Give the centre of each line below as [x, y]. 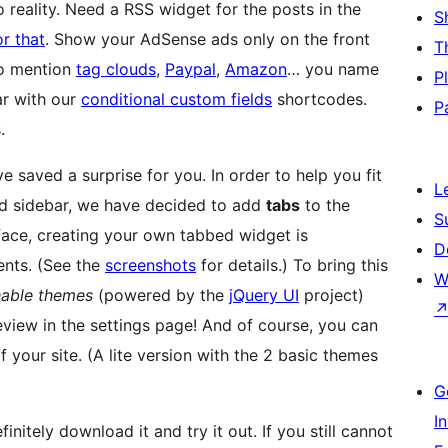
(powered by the [163, 295]
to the [325, 205]
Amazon [256, 69]
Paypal [190, 69]
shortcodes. [319, 99]
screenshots [150, 265]
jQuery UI [264, 295]
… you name [333, 69]
